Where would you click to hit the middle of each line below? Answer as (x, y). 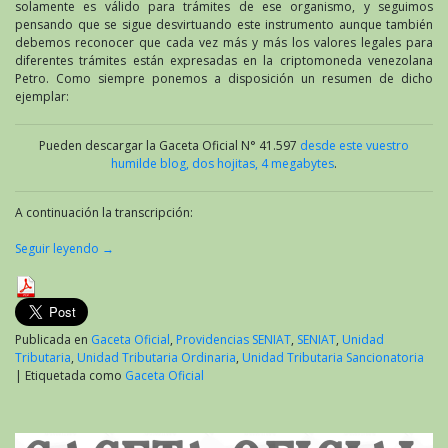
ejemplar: (42, 96)
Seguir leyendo (58, 248)
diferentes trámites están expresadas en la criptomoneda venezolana (224, 60)
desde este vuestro (354, 145)
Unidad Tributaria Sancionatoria (333, 357)
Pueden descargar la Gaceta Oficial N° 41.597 (169, 145)
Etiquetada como (75, 375)
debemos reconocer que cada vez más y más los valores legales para (224, 42)
